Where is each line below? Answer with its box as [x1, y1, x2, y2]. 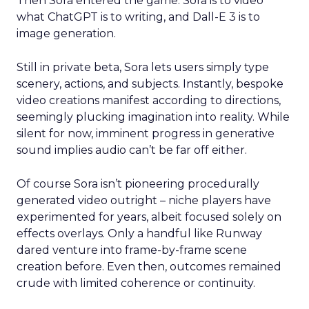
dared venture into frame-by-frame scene [17, 243, 247, 257]
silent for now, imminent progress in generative [17, 127, 275, 140]
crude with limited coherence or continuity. [17, 277, 255, 290]
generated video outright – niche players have [17, 194, 271, 207]
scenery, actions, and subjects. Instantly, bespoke [17, 77, 283, 90]
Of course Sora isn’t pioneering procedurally [17, 177, 259, 190]
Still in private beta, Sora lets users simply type [17, 61, 269, 74]
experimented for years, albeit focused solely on [17, 210, 281, 223]
